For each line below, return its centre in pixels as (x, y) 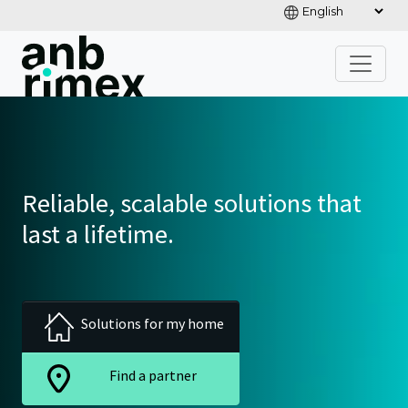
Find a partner (153, 375)
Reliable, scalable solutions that (192, 203)
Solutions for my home (153, 323)
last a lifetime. (98, 234)
